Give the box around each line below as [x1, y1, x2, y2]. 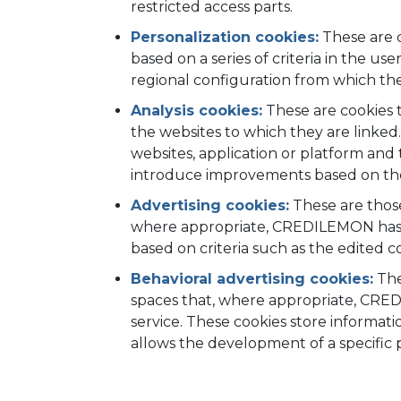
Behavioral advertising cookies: [131, 270, 373, 287]
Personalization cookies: [131, 29, 319, 46]
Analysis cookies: [131, 102, 262, 119]
